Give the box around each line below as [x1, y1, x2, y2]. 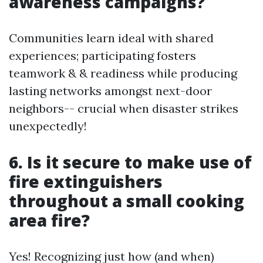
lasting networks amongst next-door [9, 83, 212, 99]
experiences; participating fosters [9, 48, 196, 63]
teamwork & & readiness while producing [9, 66, 237, 81]
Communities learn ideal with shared [9, 31, 214, 46]
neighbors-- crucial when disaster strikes [9, 101, 238, 116]
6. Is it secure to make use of [9, 151, 252, 174]
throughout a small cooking [9, 190, 244, 213]
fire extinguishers [9, 170, 163, 193]
